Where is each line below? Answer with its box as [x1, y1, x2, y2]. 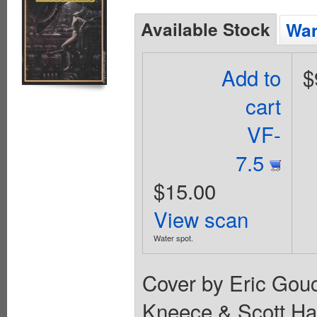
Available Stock [141, 16, 270, 42]
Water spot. [153, 231, 193, 243]
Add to [221, 62, 282, 92]
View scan [153, 203, 248, 234]
